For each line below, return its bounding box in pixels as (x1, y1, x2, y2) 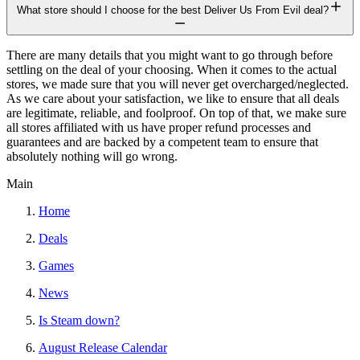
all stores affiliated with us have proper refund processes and (6, 120, 311, 134)
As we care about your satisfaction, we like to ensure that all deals (6, 91, 339, 105)
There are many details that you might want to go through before (6, 47, 333, 62)
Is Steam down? (39, 313, 120, 327)
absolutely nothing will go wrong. (6, 149, 178, 163)
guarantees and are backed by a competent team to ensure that (6, 134, 318, 149)
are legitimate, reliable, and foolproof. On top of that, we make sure (6, 105, 346, 120)
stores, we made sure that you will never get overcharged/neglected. (6, 76, 349, 91)
